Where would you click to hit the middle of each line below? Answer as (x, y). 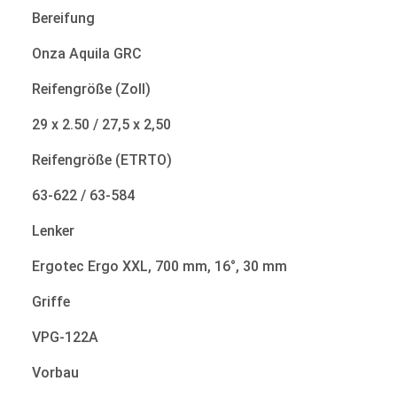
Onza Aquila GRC (87, 53)
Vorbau (55, 372)
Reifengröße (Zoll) (91, 89)
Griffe (51, 301)
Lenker (53, 230)
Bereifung (63, 18)
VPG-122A (65, 337)
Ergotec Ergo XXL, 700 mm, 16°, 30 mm (160, 266)
